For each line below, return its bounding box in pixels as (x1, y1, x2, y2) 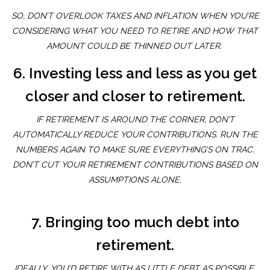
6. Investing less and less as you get (13, 64, 257, 83)
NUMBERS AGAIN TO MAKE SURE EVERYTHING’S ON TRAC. (16, 145, 254, 155)
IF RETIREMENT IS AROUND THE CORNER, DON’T (36, 115, 234, 125)
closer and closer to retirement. (25, 87, 245, 105)
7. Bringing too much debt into (31, 213, 239, 231)
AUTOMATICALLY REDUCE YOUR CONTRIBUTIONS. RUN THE (12, 130, 258, 140)
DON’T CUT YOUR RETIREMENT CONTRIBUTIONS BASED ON (12, 160, 258, 170)
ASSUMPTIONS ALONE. (89, 175, 181, 185)
